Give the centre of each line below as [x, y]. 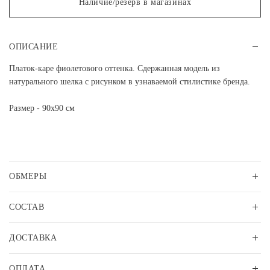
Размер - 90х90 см [42, 108]
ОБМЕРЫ [28, 176]
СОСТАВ [27, 207]
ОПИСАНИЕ [34, 47]
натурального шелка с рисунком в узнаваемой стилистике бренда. [130, 82]
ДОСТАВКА [33, 238]
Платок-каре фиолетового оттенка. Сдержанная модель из [115, 68]
